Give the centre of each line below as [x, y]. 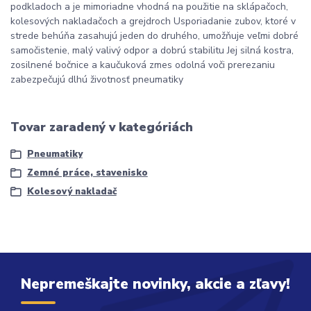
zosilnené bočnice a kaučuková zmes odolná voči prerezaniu [143, 65]
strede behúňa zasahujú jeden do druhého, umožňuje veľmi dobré [154, 36]
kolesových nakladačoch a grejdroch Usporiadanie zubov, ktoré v [153, 22]
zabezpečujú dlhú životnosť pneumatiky [97, 80]
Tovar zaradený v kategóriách [102, 127]
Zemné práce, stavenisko [87, 173]
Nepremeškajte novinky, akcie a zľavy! [155, 284]
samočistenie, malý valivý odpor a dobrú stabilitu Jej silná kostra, [152, 51]
